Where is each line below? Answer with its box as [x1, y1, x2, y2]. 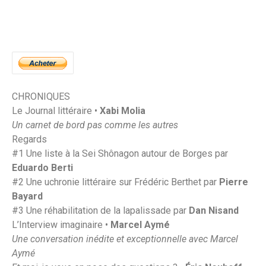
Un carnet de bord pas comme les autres [12, 119, 178, 131]
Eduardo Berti [12, 161, 73, 173]
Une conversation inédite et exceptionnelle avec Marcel [12, 233, 238, 245]
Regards [12, 133, 47, 145]
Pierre [219, 176, 248, 188]
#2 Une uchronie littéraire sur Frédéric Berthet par [12, 176, 219, 188]
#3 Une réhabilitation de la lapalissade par [12, 204, 189, 216]
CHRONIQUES [12, 90, 70, 102]
